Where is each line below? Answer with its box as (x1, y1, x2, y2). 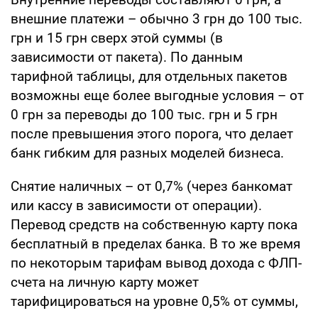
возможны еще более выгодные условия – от (11, 87, 304, 104)
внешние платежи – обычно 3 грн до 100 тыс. (11, 10, 302, 27)
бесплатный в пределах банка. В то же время (11, 235, 300, 252)
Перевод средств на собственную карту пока (11, 216, 297, 233)
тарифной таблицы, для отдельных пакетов (11, 67, 287, 84)
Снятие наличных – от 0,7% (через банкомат (11, 177, 292, 194)
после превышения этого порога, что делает (11, 125, 293, 142)
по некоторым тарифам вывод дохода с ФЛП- (11, 254, 302, 271)
